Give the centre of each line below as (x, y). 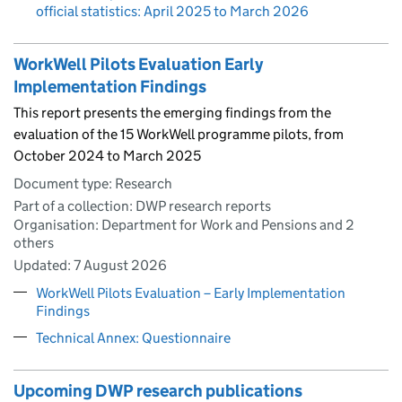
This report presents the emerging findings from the (172, 112)
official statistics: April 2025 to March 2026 (172, 11)
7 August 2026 (120, 265)
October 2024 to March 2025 (107, 155)
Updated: (44, 265)
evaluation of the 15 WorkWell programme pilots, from (179, 134)
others (34, 242)
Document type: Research (93, 183)
